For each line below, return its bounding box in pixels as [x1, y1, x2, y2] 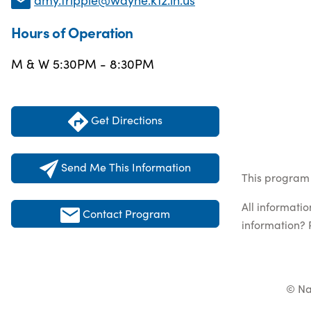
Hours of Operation [11, 22, 133, 43]
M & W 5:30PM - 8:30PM [11, 55, 154, 73]
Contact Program [83, 205, 171, 221]
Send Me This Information [60, 159, 191, 175]
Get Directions [88, 112, 162, 128]
